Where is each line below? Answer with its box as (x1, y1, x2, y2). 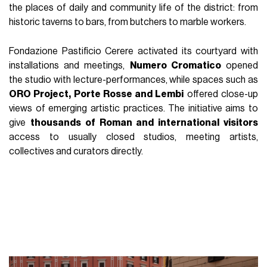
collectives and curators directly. (9, 146, 144, 156)
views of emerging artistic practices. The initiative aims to (9, 103, 258, 113)
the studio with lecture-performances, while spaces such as (9, 74, 258, 85)
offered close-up (184, 89, 258, 99)
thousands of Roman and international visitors (30, 117, 258, 128)
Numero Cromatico (129, 60, 221, 70)
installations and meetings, (9, 60, 130, 70)
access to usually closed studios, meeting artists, (9, 132, 258, 142)
